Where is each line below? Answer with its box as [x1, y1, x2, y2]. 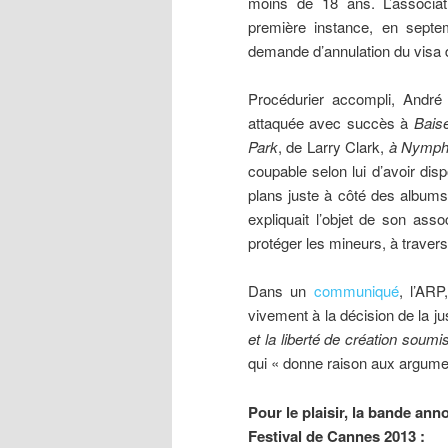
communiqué [313, 280, 399, 302]
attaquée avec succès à [248, 111, 409, 133]
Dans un [248, 280, 314, 302]
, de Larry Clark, [278, 135, 389, 157]
